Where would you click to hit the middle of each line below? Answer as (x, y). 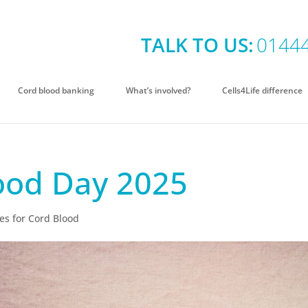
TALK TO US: (197, 44)
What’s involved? (158, 90)
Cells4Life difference (262, 90)
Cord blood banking (56, 90)
